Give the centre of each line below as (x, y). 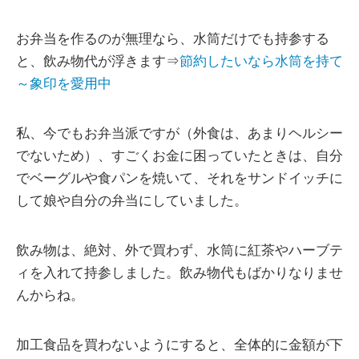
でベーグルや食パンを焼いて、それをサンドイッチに (179, 179)
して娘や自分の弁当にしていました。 (132, 201)
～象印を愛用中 (64, 84)
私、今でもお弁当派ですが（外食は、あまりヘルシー (179, 134)
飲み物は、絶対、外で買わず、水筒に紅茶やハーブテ (179, 251)
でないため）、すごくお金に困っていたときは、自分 (179, 156)
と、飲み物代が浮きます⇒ (98, 62)
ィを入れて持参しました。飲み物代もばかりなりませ (179, 273)
